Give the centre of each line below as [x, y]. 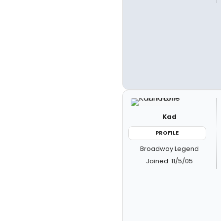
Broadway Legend [170, 148]
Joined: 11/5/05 [170, 161]
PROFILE [167, 133]
